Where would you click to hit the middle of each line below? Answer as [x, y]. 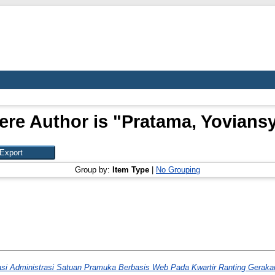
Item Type [131, 170]
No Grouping [178, 170]
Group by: [94, 170]
